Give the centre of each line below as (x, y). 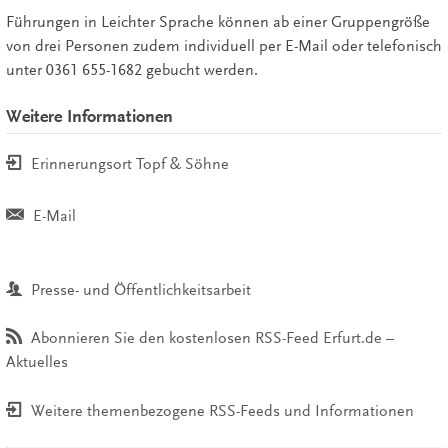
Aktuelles (36, 362)
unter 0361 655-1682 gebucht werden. (131, 69)
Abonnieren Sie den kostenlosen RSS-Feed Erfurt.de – (212, 338)
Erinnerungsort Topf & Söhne (129, 163)
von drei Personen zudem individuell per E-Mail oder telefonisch (223, 45)
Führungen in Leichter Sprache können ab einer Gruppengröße (217, 21)
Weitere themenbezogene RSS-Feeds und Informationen (222, 410)
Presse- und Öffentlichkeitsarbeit (140, 289)
